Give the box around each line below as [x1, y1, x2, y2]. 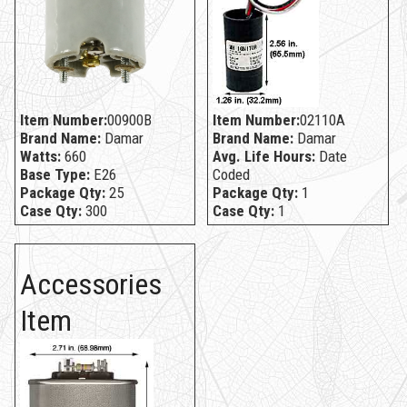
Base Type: [19, 165, 90, 184]
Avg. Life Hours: [212, 147, 315, 166]
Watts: [19, 147, 61, 166]
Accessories [19, 267, 162, 303]
